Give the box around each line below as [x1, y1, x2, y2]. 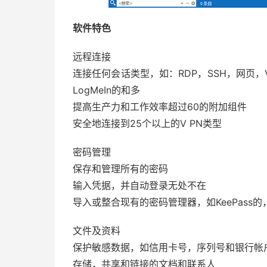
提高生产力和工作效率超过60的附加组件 [73, 101, 247, 113]
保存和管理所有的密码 [73, 163, 168, 175]
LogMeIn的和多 [73, 84, 140, 96]
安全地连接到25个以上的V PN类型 [73, 117, 222, 129]
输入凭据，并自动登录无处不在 [73, 179, 206, 191]
